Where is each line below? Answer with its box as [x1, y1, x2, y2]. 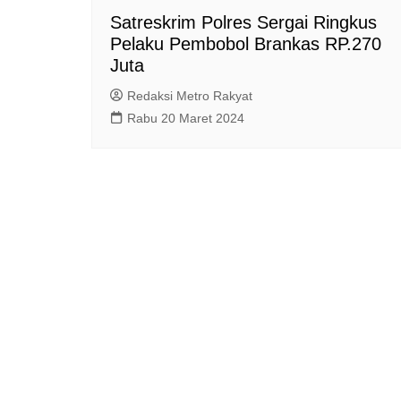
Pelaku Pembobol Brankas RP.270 [110, 33, 381, 54]
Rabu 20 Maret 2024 [127, 110, 244, 125]
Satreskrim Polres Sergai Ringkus [110, 12, 377, 32]
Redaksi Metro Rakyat [127, 88, 252, 103]
